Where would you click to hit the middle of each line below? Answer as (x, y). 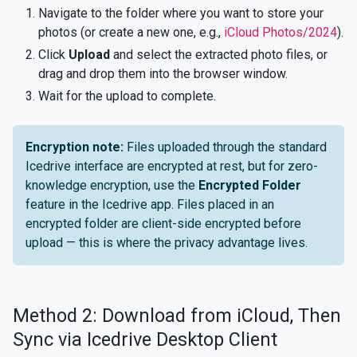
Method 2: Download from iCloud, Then (177, 316)
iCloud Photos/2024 (280, 32)
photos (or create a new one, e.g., (131, 32)
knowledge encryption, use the (112, 185)
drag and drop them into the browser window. (163, 74)
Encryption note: (75, 147)
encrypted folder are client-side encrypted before (163, 224)
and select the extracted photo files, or (219, 55)
